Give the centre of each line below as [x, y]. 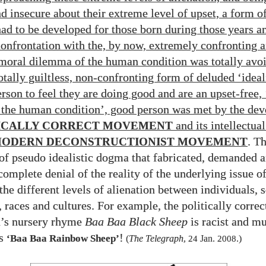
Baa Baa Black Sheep [136, 222]
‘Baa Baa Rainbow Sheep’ [63, 238]
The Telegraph [156, 238]
